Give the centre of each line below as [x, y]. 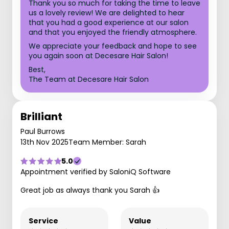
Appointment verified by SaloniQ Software [96, 172]
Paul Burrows [43, 131]
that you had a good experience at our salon [109, 22]
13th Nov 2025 [44, 142]
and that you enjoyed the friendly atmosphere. [113, 32]
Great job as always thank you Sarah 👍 [90, 190]
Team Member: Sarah [107, 142]
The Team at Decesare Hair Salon [89, 79]
